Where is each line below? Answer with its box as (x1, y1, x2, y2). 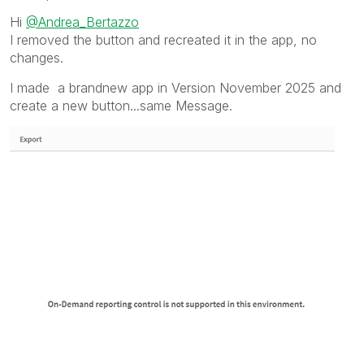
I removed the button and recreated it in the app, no (10, 31, 317, 48)
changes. (10, 49, 63, 66)
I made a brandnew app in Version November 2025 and (10, 79, 341, 96)
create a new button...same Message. (10, 97, 232, 114)
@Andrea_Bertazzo (26, 13, 139, 30)
